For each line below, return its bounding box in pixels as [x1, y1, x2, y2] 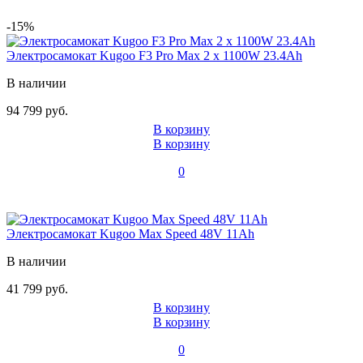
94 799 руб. [6, 104, 68, 118]
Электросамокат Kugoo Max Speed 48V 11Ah [6, 227, 254, 241]
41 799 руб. [6, 282, 68, 297]
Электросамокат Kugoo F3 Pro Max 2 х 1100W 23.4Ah [6, 49, 302, 63]
